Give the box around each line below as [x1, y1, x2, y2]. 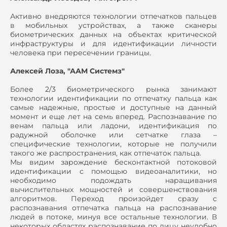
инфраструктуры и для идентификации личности [10, 39, 217, 48]
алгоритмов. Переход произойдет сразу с [10, 194, 217, 203]
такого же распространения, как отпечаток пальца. [10, 148, 201, 158]
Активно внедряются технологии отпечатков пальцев [10, 11, 217, 21]
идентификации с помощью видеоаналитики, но [10, 166, 217, 176]
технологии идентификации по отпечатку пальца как [10, 93, 217, 103]
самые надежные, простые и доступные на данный [10, 102, 217, 112]
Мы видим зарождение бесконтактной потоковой [10, 157, 217, 167]
